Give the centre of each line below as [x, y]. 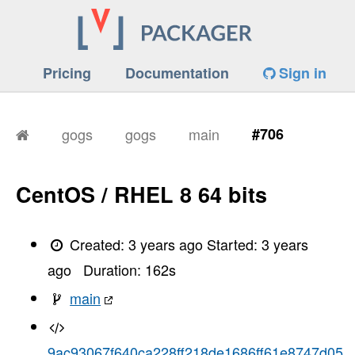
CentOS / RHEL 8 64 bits [141, 195]
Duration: [114, 269]
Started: [235, 244]
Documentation [177, 73]
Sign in [301, 73]
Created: [97, 244]
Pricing [67, 73]
